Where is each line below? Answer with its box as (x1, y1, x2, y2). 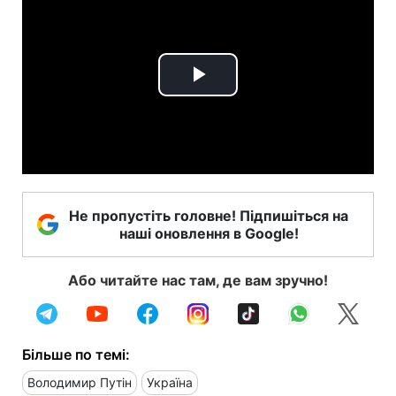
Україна (147, 374, 193, 390)
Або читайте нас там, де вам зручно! (68, 270, 328, 289)
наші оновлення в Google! (118, 224, 299, 242)
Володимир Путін (27, 374, 132, 390)
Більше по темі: (22, 345, 130, 363)
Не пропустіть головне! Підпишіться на (69, 206, 348, 225)
